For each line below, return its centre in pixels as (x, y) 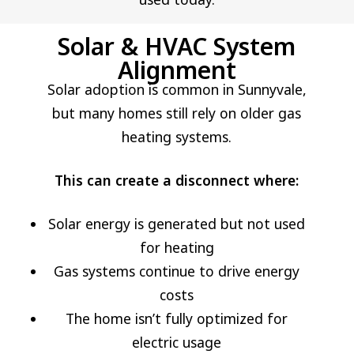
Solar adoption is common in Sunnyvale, (177, 89)
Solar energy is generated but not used (177, 223)
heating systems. (177, 136)
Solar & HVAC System (177, 46)
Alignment (177, 70)
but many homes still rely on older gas (177, 113)
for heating (177, 247)
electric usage (177, 342)
